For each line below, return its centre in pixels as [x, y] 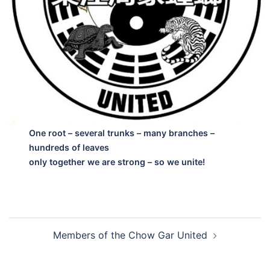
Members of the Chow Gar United [130, 235]
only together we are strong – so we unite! [117, 162]
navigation [46, 242]
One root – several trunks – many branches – [122, 133]
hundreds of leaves [69, 148]
